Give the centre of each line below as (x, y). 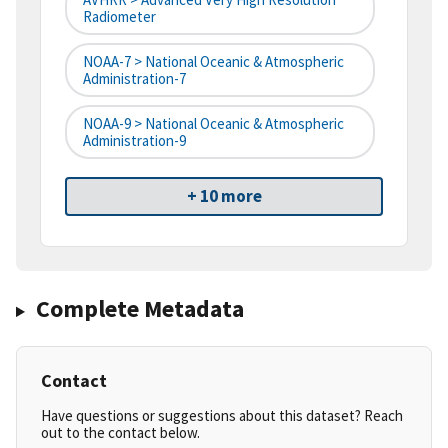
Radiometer (119, 17)
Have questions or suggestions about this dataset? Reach (222, 416)
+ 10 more (224, 196)
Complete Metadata (139, 309)
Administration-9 (134, 141)
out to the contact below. (120, 433)
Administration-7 (134, 79)
